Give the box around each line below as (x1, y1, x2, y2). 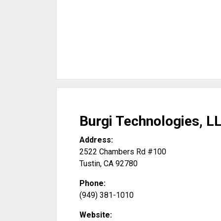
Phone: (79, 179, 106, 188)
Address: (79, 135, 113, 145)
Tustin (79, 159, 100, 168)
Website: (79, 210, 112, 220)
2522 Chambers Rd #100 (79, 147, 166, 156)
